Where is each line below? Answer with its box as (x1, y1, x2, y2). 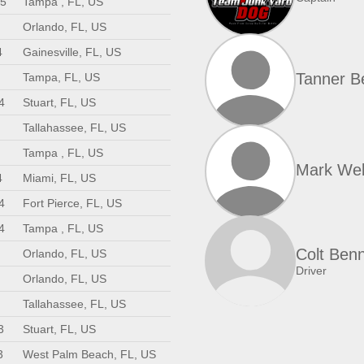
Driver (296, 263, 327, 277)
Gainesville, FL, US (23, 45, 121, 58)
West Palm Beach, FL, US (23, 348, 156, 361)
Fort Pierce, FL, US (23, 197, 122, 210)
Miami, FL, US (23, 171, 96, 184)
